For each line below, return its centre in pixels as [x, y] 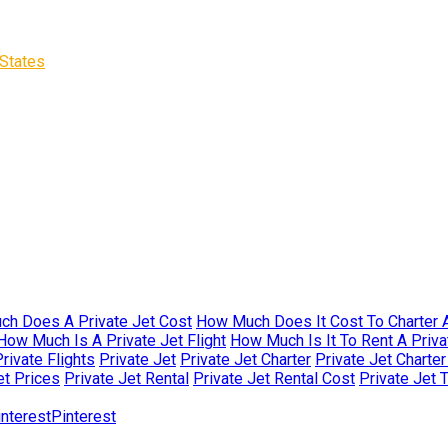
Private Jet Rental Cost [274, 378]
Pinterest [83, 416]
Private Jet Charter [245, 359]
